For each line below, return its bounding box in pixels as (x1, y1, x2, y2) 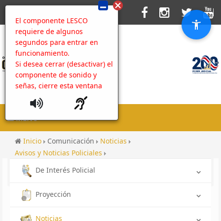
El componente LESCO (15, 16, 88, 25)
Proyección (36, 189, 71, 199)
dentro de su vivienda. (15, 172, 89, 181)
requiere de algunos (15, 27, 83, 36)
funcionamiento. (15, 48, 70, 58)
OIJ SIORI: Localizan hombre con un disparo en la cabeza (15, 160, 203, 169)
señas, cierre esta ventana (15, 81, 102, 90)
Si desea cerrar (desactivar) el (15, 59, 113, 69)
